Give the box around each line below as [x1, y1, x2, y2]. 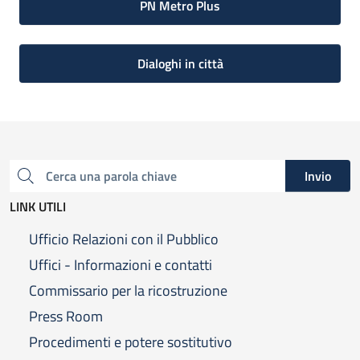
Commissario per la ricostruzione [29, 280, 227, 302]
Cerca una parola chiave [16, 173, 26, 193]
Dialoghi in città [137, 54, 223, 74]
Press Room [29, 305, 103, 328]
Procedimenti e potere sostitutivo [29, 331, 232, 354]
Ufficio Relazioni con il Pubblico [29, 228, 219, 251]
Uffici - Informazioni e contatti [29, 254, 212, 276]
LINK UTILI [10, 197, 66, 217]
